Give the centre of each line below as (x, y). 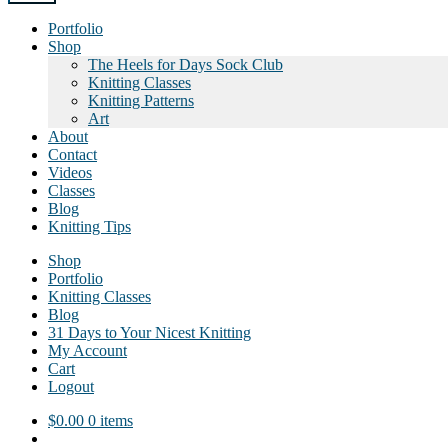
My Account (87, 350)
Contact (72, 154)
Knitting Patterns (141, 100)
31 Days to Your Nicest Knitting (149, 332)
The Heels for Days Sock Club (185, 64)
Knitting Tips (89, 226)
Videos (70, 172)
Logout (71, 386)
